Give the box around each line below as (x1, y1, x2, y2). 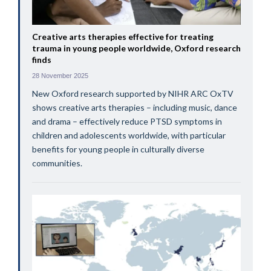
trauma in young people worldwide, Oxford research (31, 43, 241, 54)
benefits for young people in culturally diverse (31, 144, 204, 155)
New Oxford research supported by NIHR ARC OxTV (31, 88, 233, 99)
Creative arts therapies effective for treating (31, 31, 214, 42)
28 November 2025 (31, 72, 88, 80)
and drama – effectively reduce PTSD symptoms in (31, 116, 222, 127)
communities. (31, 158, 82, 169)
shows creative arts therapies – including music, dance (31, 102, 237, 113)
